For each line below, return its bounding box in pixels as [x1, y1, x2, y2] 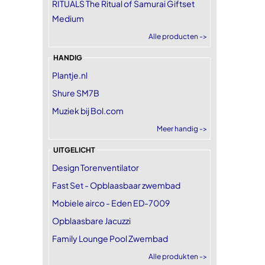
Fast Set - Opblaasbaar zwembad [52, 180, 180, 190]
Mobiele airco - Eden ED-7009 [52, 198, 170, 208]
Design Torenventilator [52, 162, 139, 173]
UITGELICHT [53, 146, 95, 154]
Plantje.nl [52, 70, 88, 80]
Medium [52, 13, 84, 24]
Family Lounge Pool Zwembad [52, 233, 168, 244]
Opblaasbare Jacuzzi [52, 215, 131, 226]
